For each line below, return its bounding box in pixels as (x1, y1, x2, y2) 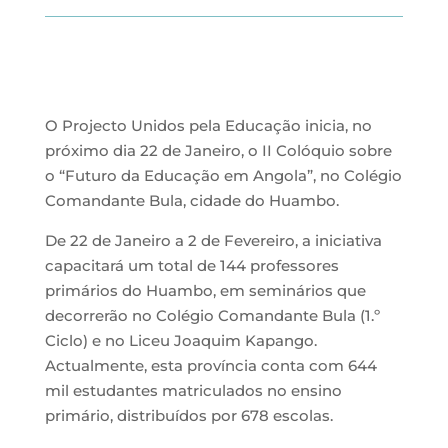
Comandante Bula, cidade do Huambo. (44, 190, 339, 210)
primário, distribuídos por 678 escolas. (44, 405, 333, 425)
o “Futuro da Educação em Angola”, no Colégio (44, 165, 402, 185)
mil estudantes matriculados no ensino (44, 380, 342, 400)
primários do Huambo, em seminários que (44, 280, 366, 300)
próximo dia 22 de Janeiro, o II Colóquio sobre (44, 140, 392, 160)
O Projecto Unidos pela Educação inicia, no (44, 115, 372, 135)
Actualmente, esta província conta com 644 (44, 355, 377, 375)
